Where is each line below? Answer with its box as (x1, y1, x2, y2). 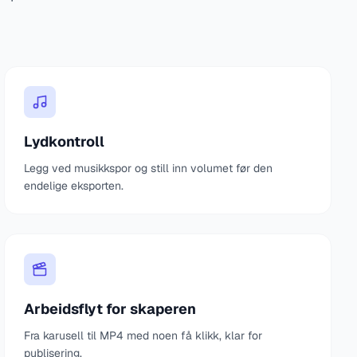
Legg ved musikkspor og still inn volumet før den (24, 161, 273, 175)
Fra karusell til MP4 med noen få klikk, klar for (24, 328, 263, 343)
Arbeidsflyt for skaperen (24, 300, 197, 318)
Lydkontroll (24, 132, 105, 151)
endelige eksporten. (24, 178, 124, 193)
